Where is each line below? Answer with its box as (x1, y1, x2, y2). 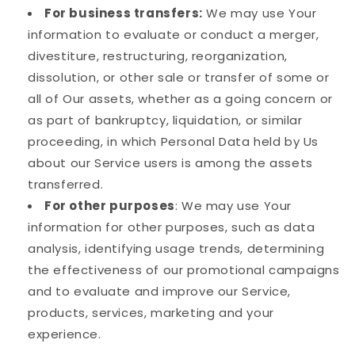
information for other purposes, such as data (28, 219, 315, 236)
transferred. (28, 176, 104, 193)
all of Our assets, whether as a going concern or (28, 90, 333, 108)
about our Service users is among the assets (28, 155, 313, 172)
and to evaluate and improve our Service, (28, 283, 292, 300)
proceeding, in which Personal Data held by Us (28, 133, 319, 151)
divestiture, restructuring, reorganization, (28, 48, 288, 65)
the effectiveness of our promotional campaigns (28, 261, 340, 279)
